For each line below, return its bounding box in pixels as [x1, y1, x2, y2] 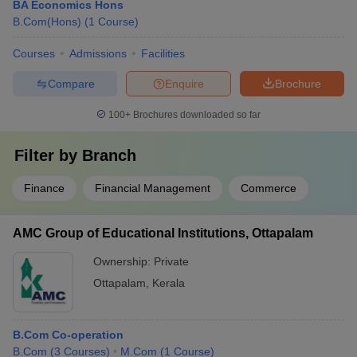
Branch [82, 147, 136, 164]
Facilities [141, 47, 185, 60]
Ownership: [93, 255, 154, 268]
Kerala [152, 277, 185, 289]
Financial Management [95, 182, 210, 194]
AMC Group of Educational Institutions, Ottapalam [13, 226, 313, 240]
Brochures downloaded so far [131, 109, 261, 120]
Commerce [241, 182, 296, 194]
